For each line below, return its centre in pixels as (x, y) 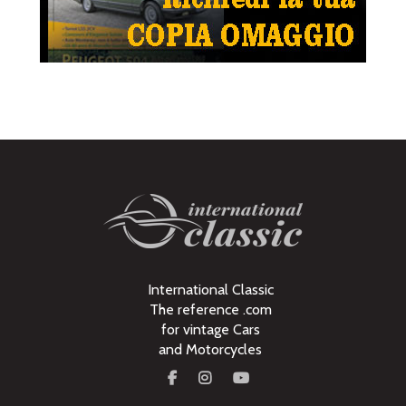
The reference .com (210, 310)
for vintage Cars (210, 330)
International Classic (210, 290)
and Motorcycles (210, 350)
